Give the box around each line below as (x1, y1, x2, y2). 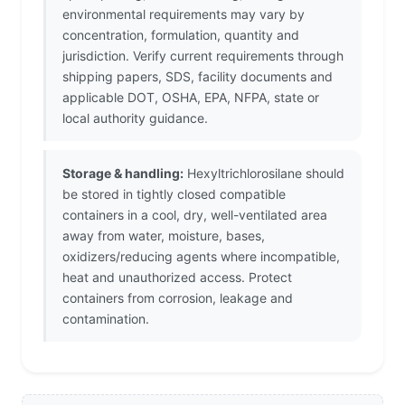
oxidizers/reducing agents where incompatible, (62, 249, 340, 265)
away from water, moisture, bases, (62, 228, 265, 244)
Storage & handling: (62, 165, 184, 182)
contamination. (62, 311, 149, 327)
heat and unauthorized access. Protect (62, 269, 292, 286)
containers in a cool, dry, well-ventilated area (62, 207, 327, 223)
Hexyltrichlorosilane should (184, 165, 344, 182)
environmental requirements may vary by (62, 6, 305, 23)
